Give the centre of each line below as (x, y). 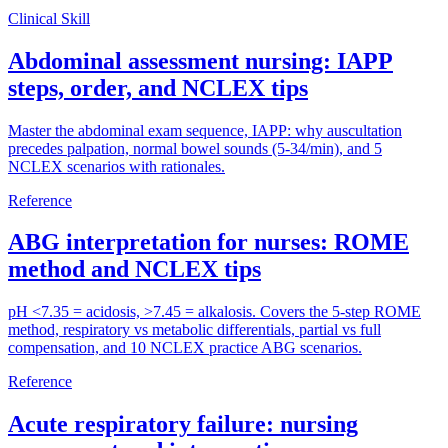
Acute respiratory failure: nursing (183, 424)
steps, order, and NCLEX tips (158, 87)
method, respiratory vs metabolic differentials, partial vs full (194, 330)
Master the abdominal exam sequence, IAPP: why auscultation (205, 130)
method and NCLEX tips (134, 269)
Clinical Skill (49, 18)
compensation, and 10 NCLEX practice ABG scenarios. (185, 348)
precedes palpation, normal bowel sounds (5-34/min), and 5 (195, 148)
